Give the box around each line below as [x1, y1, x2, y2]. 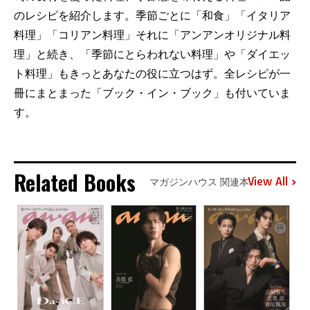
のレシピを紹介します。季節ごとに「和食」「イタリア [14, 9, 291, 21]
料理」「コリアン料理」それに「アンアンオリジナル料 [14, 28, 291, 41]
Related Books [14, 166, 136, 198]
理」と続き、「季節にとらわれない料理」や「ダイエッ [14, 48, 291, 60]
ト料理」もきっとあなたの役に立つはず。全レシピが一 [14, 67, 291, 80]
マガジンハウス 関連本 [149, 176, 249, 188]
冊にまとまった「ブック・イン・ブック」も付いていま [14, 86, 291, 99]
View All [248, 174, 288, 189]
